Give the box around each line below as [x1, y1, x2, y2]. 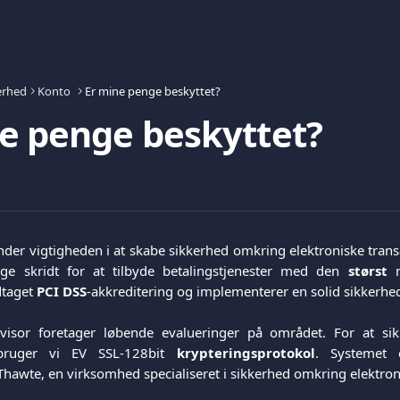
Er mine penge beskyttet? [85, 83, 221, 99]
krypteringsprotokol [176, 343, 315, 362]
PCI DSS [37, 282, 87, 300]
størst [347, 262, 387, 279]
